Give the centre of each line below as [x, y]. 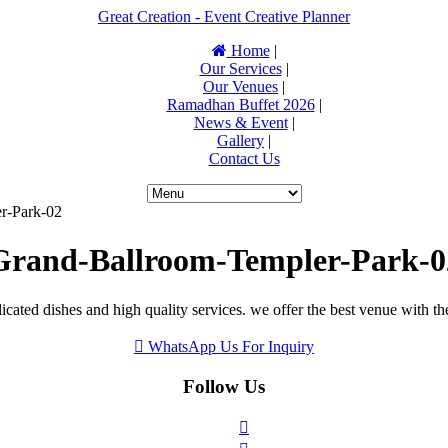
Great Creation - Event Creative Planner [224, 16]
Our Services [240, 68]
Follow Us [224, 386]
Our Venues [240, 86]
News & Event [240, 122]
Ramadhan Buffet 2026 [240, 104]
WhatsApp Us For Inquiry [231, 346]
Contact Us [244, 158]
